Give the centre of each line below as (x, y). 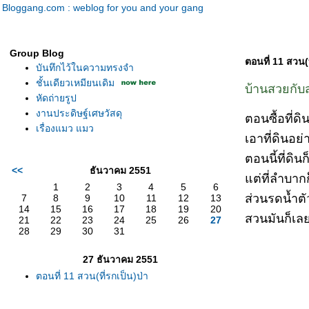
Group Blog (37, 53)
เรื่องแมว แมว (65, 128)
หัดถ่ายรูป (56, 98)
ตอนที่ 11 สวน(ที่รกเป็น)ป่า (92, 276)
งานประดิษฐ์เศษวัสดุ (79, 113)
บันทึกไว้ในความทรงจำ (85, 68)
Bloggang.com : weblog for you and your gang (103, 8)
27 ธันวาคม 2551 (120, 259)
